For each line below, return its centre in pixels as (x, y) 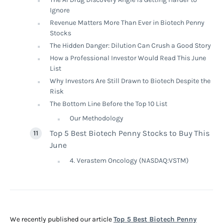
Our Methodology (97, 118)
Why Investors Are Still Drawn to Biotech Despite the (130, 81)
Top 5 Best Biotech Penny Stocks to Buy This (130, 133)
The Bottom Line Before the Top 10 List (109, 104)
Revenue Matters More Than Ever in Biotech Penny (127, 23)
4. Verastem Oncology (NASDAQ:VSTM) (129, 161)
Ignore (60, 10)
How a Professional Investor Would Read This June (128, 58)
